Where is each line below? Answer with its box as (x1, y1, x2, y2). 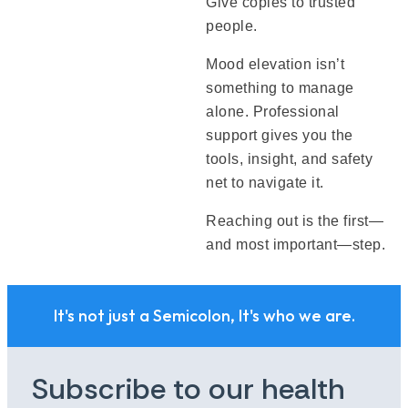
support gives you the (206, 127, 353, 143)
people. (206, 17, 258, 34)
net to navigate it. (206, 174, 324, 190)
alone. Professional (206, 103, 340, 119)
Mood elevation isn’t (206, 56, 345, 72)
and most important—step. (206, 236, 386, 252)
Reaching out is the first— (206, 212, 384, 229)
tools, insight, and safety (206, 150, 373, 167)
